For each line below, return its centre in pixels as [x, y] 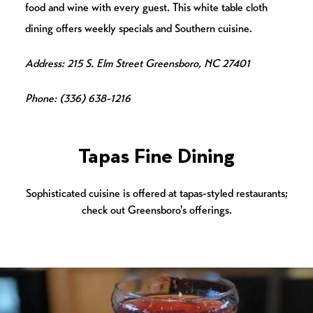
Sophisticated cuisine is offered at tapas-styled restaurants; [156, 194]
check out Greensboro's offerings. [156, 210]
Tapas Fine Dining [156, 158]
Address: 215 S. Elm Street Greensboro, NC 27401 [138, 64]
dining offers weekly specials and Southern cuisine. [139, 29]
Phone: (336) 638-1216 [78, 99]
